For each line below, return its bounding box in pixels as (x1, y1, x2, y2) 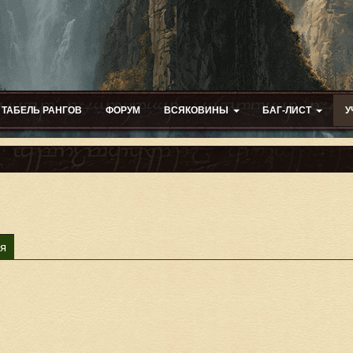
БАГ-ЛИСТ (262, 105, 311, 116)
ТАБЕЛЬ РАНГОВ (2, 105, 82, 116)
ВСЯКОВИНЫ (164, 105, 229, 116)
